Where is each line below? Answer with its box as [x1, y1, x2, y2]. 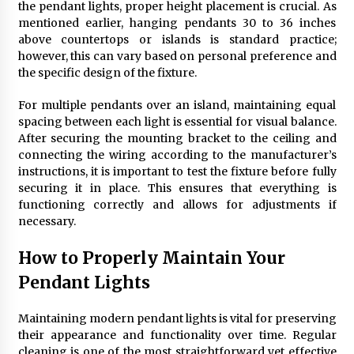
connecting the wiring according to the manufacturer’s [17, 148, 337, 162]
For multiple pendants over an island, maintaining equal [17, 98, 337, 112]
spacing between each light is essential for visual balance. [17, 115, 337, 129]
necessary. [17, 214, 76, 228]
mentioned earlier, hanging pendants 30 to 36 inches [17, 16, 337, 30]
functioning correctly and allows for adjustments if [17, 198, 337, 212]
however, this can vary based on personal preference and [17, 49, 337, 63]
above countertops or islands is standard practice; [17, 32, 337, 47]
